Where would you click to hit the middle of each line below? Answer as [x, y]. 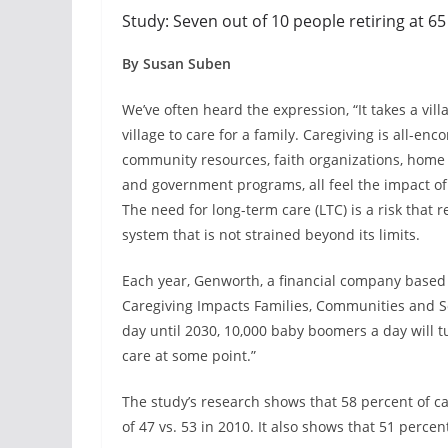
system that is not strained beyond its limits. [271, 234]
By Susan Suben [176, 63]
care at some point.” [191, 355]
